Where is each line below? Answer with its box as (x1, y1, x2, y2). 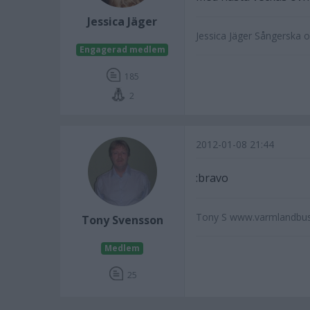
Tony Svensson (81, 212, 163, 228)
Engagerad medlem (79, 44, 165, 55)
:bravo (196, 170, 228, 185)
